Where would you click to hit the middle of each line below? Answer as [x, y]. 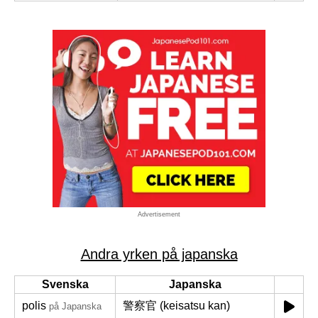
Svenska [65, 284]
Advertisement [159, 214]
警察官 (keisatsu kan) [176, 306]
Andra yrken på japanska [159, 254]
